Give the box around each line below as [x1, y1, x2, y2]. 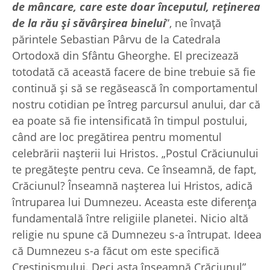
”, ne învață [166, 15, 221, 30]
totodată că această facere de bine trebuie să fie [12, 64, 256, 79]
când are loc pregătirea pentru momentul [12, 129, 222, 144]
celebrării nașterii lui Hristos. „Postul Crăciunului [12, 145, 259, 160]
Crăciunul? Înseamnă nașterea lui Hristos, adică [12, 178, 253, 193]
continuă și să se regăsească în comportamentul [12, 80, 258, 95]
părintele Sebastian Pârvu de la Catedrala [12, 31, 221, 46]
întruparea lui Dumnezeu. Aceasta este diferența [12, 194, 257, 209]
